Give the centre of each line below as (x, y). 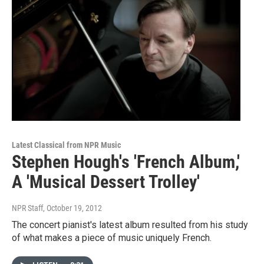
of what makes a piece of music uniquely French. (112, 237)
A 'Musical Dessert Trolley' (106, 181)
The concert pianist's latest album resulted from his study (130, 225)
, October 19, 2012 (72, 208)
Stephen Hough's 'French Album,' (126, 161)
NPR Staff (27, 208)
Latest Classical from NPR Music (66, 145)
